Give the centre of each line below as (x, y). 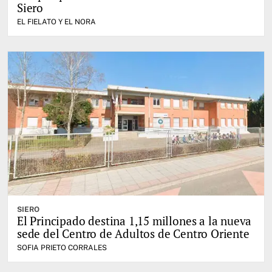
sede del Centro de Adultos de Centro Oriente (133, 233)
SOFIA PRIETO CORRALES (62, 247)
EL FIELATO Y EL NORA (56, 22)
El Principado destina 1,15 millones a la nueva (134, 220)
